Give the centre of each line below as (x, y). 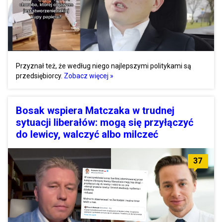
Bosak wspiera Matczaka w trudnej (95, 111)
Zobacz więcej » (89, 76)
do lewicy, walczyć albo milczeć (87, 135)
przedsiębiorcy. (39, 76)
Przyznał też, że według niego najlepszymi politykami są (104, 66)
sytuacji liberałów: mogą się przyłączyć (105, 123)
